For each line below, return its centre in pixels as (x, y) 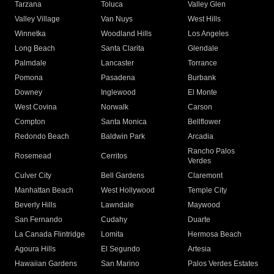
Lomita (113, 235)
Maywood (204, 205)
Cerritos (114, 156)
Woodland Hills (127, 34)
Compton (30, 122)
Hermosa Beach (214, 235)
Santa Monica (124, 122)
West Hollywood (128, 191)
